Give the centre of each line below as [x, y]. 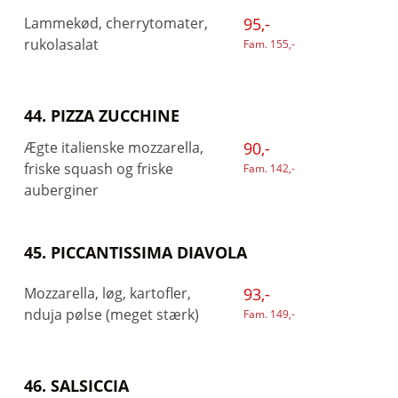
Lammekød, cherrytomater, [116, 23]
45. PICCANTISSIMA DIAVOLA [135, 252]
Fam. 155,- [269, 44]
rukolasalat [61, 44]
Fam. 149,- [269, 314]
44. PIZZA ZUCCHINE [102, 115]
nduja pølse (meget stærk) [111, 314]
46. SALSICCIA [76, 386]
